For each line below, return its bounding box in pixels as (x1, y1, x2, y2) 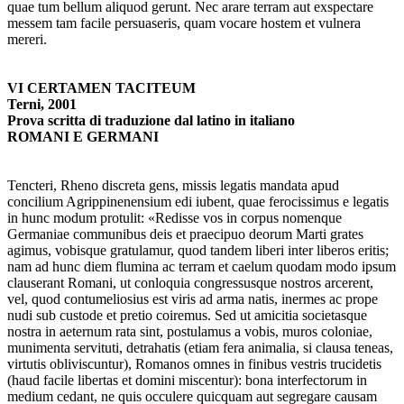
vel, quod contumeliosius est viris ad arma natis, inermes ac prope (7, 291, 378, 308)
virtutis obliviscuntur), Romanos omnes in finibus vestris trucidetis (7, 356, 381, 372)
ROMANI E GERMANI (7, 129, 159, 145)
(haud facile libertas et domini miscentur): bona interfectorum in (7, 372, 367, 389)
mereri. (7, 32, 50, 48)
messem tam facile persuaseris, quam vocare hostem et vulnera (7, 15, 361, 32)
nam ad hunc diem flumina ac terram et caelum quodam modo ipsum (7, 259, 396, 275)
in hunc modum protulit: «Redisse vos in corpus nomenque (7, 210, 342, 226)
